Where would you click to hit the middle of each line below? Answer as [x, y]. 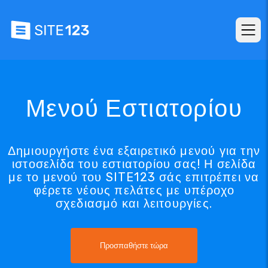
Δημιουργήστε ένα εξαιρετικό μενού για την [134, 151]
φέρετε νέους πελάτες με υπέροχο [134, 190]
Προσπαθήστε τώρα [134, 246]
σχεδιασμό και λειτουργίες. [134, 203]
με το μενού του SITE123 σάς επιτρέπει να [134, 177]
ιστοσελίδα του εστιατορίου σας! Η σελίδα [134, 164]
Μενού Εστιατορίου [134, 109]
